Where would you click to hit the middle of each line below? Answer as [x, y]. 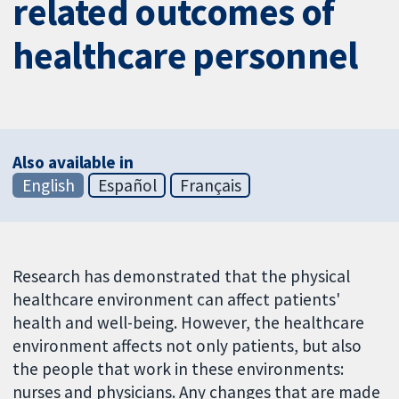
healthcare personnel [185, 56]
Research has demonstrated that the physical [182, 276]
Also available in [73, 162]
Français [210, 185]
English [48, 185]
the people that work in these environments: [179, 368]
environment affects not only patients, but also [187, 345]
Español [127, 185]
